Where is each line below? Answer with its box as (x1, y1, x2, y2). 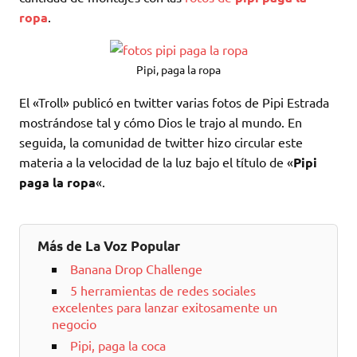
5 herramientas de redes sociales (69, 282, 256, 299)
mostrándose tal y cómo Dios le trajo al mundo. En (19, 114, 302, 131)
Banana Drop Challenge (69, 261, 202, 277)
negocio (51, 316, 96, 332)
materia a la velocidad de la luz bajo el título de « (19, 154, 293, 171)
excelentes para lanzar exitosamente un (51, 299, 277, 316)
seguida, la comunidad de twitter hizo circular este (19, 134, 303, 151)
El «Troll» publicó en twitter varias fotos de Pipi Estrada (19, 94, 329, 111)
